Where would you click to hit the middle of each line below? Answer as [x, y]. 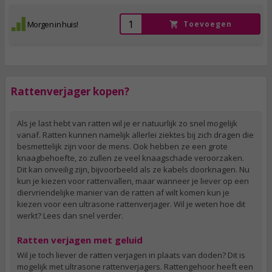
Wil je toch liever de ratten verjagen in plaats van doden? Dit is [131, 255]
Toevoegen [207, 24]
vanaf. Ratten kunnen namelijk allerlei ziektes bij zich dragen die [135, 135]
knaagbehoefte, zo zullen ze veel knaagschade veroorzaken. [131, 158]
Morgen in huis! [53, 24]
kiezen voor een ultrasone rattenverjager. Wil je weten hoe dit [131, 204]
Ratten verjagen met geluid [80, 240]
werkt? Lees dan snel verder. [70, 216]
